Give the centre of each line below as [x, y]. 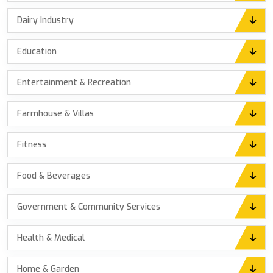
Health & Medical [51, 238]
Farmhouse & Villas [55, 113]
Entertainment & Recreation [74, 82]
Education [37, 51]
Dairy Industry [45, 20]
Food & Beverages [54, 175]
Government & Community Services [89, 207]
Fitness [32, 144]
